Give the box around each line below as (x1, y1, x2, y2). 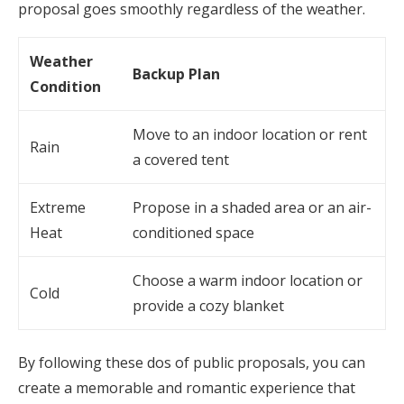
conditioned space (133, 223, 254, 243)
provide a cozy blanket (133, 296, 284, 316)
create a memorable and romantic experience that (18, 378, 355, 398)
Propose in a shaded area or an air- (133, 197, 372, 217)
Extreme (30, 197, 86, 217)
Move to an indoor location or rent (133, 124, 367, 144)
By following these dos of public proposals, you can (18, 353, 365, 372)
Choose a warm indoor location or (133, 271, 363, 290)
